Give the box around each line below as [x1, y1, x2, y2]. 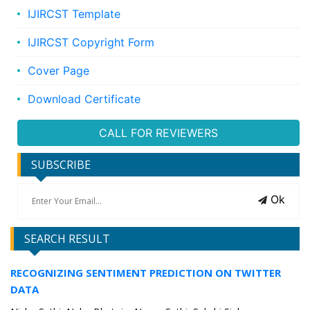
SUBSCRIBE [31, 157, 91, 173]
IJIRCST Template [28, 7, 120, 21]
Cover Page [28, 64, 89, 78]
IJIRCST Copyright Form [28, 35, 154, 50]
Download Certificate [28, 92, 140, 107]
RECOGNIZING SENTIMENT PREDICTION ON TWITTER [10, 266, 281, 280]
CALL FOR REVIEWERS [99, 126, 218, 140]
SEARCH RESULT [24, 231, 110, 247]
